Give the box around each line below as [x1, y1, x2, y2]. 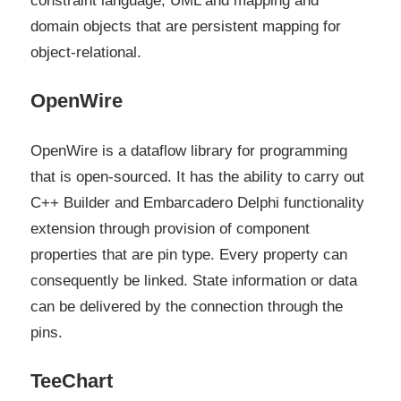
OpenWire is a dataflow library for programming [30, 141, 347, 159]
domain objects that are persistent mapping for [30, 17, 341, 35]
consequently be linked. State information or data [30, 271, 357, 289]
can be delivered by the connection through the [30, 297, 343, 315]
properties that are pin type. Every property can [30, 245, 347, 263]
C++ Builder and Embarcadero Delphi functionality [30, 193, 364, 211]
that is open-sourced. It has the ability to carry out [30, 167, 364, 185]
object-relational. [30, 43, 141, 61]
